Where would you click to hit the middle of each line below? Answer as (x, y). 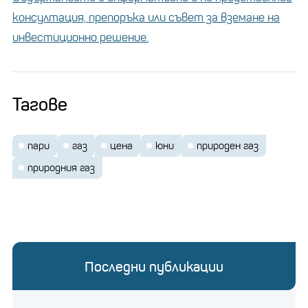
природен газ (228, 145)
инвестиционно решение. (80, 37)
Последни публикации (154, 267)
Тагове (40, 104)
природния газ (61, 167)
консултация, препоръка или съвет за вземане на (146, 17)
